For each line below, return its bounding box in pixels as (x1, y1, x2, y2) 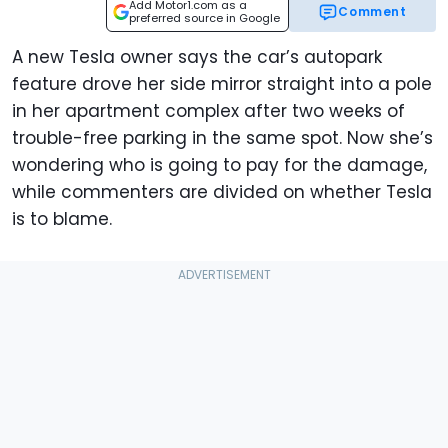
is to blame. (12, 207, 112, 232)
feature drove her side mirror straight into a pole (12, 72, 432, 97)
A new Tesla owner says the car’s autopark (12, 45, 382, 70)
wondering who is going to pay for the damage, (12, 153, 427, 178)
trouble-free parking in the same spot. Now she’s (12, 126, 433, 151)
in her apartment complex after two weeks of (12, 99, 405, 124)
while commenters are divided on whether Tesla (12, 180, 432, 205)
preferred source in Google (129, 10, 280, 27)
